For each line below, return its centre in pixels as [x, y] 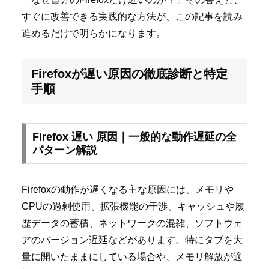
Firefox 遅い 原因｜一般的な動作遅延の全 [134, 137]
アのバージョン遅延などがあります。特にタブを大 [132, 240]
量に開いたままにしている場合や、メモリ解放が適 [132, 256]
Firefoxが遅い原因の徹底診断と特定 [129, 74]
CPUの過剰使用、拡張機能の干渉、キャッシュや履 [133, 206]
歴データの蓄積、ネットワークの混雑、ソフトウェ [132, 223]
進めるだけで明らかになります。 [94, 33]
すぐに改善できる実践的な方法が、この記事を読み [132, 16]
